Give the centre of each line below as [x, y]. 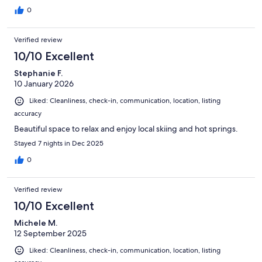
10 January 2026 [44, 84]
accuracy [28, 113]
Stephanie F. [38, 73]
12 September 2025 [50, 233]
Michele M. [36, 223]
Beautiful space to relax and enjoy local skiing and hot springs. [126, 128]
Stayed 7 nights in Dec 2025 [59, 143]
